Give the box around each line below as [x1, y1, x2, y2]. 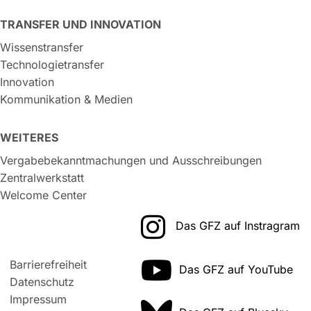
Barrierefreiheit [10, 257, 87, 271]
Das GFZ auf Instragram [176, 219, 300, 233]
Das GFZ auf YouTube [179, 262, 293, 276]
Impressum [10, 292, 67, 306]
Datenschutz [10, 274, 75, 289]
